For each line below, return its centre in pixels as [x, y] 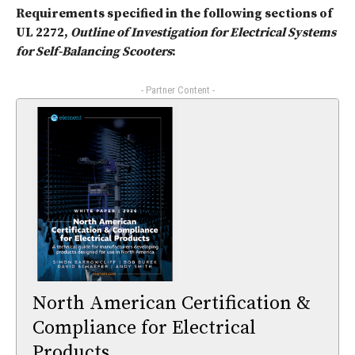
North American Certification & [172, 303]
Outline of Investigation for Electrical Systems [203, 33]
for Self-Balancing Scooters [94, 52]
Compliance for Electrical [144, 328]
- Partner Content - [177, 90]
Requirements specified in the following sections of [174, 14]
